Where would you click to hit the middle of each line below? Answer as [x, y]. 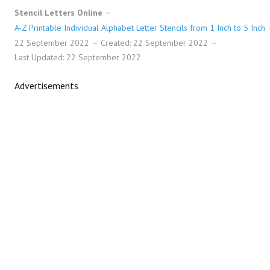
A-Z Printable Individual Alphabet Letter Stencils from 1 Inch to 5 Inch [140, 28]
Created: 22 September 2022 [155, 43]
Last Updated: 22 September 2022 [78, 57]
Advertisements [46, 86]
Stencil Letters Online [58, 13]
